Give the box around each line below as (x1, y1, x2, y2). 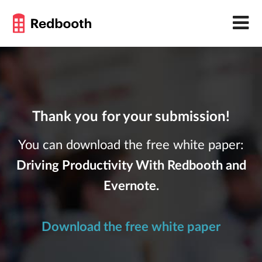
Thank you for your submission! (32, 110, 230, 124)
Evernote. (103, 180, 159, 192)
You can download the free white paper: (18, 139, 244, 151)
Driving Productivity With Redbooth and (16, 159, 246, 172)
